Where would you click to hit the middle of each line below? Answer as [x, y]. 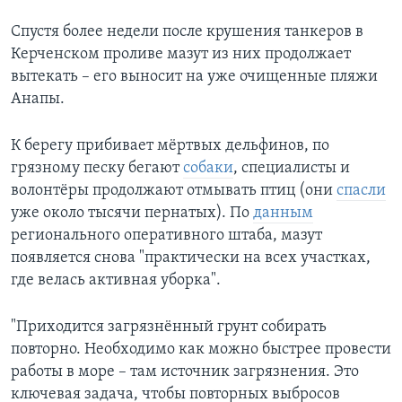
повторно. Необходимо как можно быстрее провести [201, 350]
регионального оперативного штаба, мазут [166, 236]
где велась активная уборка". [116, 281]
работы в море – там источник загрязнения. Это [185, 372]
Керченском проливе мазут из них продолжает [181, 55]
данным [283, 214]
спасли [361, 191]
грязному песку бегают [97, 169]
